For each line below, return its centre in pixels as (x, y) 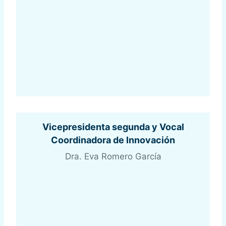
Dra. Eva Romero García (113, 157)
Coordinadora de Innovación (113, 140)
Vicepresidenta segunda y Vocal (113, 127)
